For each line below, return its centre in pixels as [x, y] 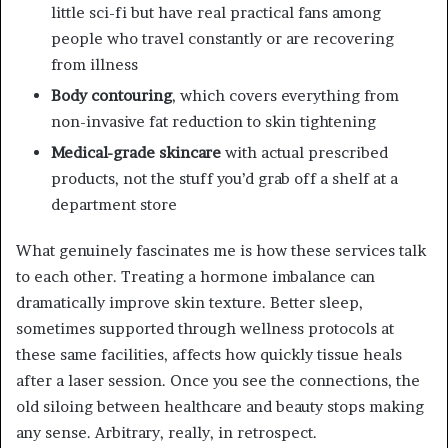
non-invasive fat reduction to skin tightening [213, 121]
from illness [94, 64]
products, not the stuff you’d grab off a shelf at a [224, 178]
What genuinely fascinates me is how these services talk [221, 250]
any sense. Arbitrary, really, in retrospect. [166, 432]
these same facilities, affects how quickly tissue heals [209, 354]
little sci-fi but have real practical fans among [216, 12]
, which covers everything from [285, 95]
